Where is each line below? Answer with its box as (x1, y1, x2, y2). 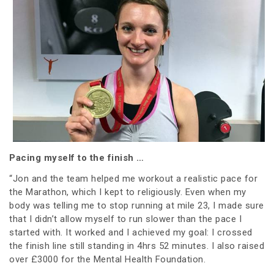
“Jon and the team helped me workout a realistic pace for (9, 172, 257, 184)
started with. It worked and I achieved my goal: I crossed (9, 226, 253, 238)
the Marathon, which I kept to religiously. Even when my (9, 186, 246, 198)
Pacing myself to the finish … (9, 152, 144, 163)
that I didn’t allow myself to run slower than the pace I (9, 213, 242, 224)
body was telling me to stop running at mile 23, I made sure (9, 199, 264, 211)
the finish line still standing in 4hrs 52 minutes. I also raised (9, 240, 264, 251)
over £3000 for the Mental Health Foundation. (9, 253, 206, 265)
